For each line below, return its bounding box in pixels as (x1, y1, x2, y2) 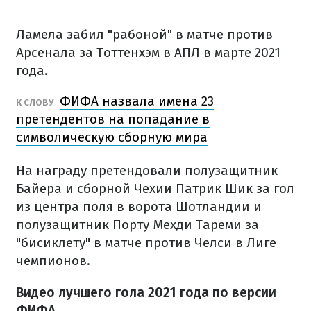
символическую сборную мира (16, 129, 208, 145)
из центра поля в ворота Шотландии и (16, 199, 262, 215)
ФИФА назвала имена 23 (60, 93, 214, 109)
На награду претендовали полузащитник (16, 162, 278, 178)
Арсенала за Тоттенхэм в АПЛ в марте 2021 (16, 44, 280, 60)
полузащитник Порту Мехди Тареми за (16, 217, 259, 233)
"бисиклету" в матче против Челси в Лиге (16, 235, 276, 251)
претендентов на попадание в (16, 111, 210, 127)
